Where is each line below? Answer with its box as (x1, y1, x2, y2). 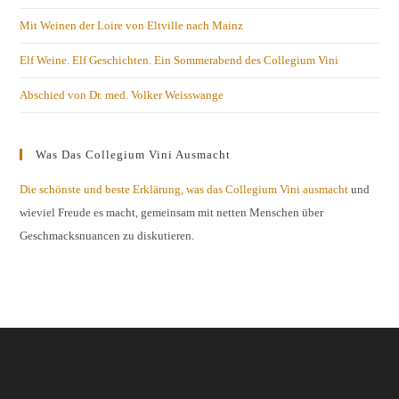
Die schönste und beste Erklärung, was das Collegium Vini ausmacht (20, 182, 349, 196)
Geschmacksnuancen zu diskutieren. (20, 228, 195, 242)
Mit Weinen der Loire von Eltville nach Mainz (20, 18, 244, 32)
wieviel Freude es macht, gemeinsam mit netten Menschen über (20, 205, 324, 219)
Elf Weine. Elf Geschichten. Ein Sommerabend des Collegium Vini (20, 53, 339, 67)
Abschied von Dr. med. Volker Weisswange (20, 87, 224, 102)
